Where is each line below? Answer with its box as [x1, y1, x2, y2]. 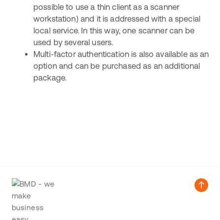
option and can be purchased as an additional [33, 61, 200, 70]
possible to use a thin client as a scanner [33, 2, 180, 11]
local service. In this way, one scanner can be [33, 26, 194, 35]
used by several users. [33, 38, 113, 47]
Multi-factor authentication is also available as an [33, 50, 209, 58]
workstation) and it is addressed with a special [33, 14, 200, 23]
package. [33, 73, 67, 82]
